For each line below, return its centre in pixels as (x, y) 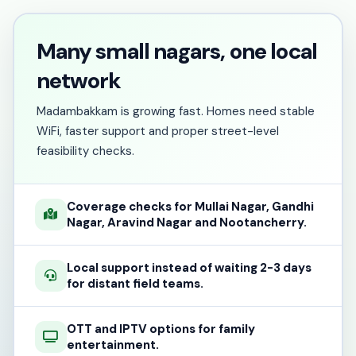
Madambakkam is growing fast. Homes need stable (175, 111)
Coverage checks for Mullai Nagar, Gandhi (190, 206)
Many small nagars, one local (176, 51)
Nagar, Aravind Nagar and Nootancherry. (186, 222)
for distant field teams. (135, 283)
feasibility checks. (85, 151)
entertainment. (112, 344)
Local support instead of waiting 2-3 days (189, 267)
